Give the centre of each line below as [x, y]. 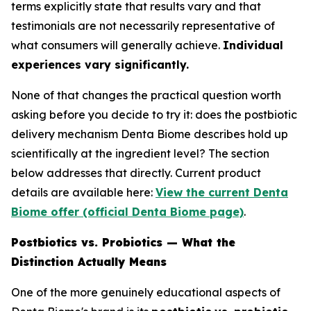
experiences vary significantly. [100, 65]
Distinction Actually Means [89, 262]
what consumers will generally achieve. [117, 45]
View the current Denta [222, 192]
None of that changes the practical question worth [146, 95]
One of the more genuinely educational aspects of [146, 292]
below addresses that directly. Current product [136, 173]
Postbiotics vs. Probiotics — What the [123, 242]
